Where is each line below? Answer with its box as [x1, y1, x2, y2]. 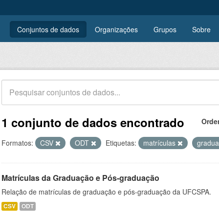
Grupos [153, 24, 176, 34]
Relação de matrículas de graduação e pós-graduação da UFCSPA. [1, 187, 211, 197]
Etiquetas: [106, 138, 136, 148]
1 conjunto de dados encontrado [1, 114, 184, 131]
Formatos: [1, 138, 33, 148]
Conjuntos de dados [17, 24, 79, 34]
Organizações [95, 24, 138, 34]
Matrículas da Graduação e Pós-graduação [1, 172, 159, 183]
